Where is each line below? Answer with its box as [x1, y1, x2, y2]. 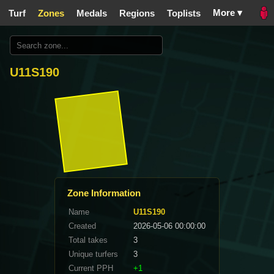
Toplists [167, 7, 201, 18]
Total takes [68, 235, 108, 245]
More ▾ [213, 7, 242, 18]
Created [68, 221, 96, 231]
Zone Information [67, 187, 141, 198]
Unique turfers [68, 249, 118, 259]
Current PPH [68, 263, 113, 273]
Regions [119, 7, 155, 18]
